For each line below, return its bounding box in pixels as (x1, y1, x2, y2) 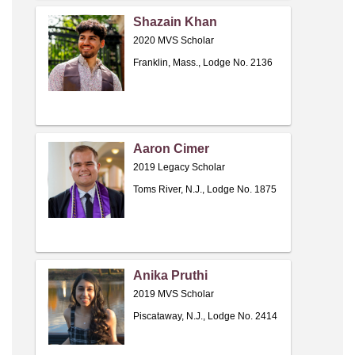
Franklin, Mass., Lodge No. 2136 (133, 57, 273, 69)
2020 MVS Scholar (133, 35, 214, 47)
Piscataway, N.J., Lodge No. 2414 (133, 311, 277, 323)
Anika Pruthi (133, 269, 208, 283)
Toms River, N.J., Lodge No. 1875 (133, 184, 277, 196)
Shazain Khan (133, 15, 217, 29)
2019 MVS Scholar (133, 288, 214, 300)
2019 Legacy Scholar (133, 162, 225, 174)
